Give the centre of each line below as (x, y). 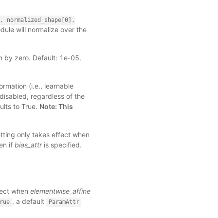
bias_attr (28, 145)
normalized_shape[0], (41, 20)
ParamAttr (64, 202)
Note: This (56, 107)
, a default (29, 201)
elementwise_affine (60, 191)
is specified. (62, 145)
